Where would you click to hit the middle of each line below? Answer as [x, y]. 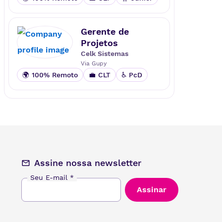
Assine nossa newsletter [88, 163]
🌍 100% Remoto [50, 75]
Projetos [99, 43]
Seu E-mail [50, 177]
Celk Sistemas [104, 54]
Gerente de [105, 31]
